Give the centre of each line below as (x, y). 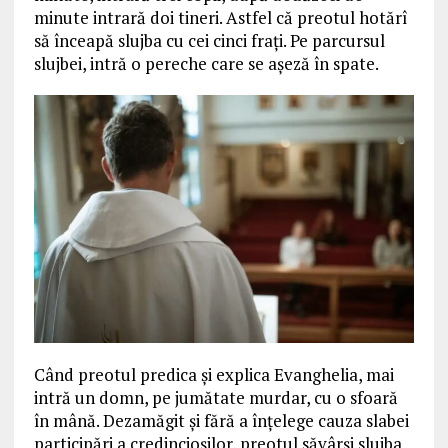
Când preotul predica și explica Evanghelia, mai (213, 374)
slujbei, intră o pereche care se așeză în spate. (206, 63)
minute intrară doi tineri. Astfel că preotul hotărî (220, 17)
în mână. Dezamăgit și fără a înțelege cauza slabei (221, 420)
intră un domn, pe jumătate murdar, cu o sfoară (215, 397)
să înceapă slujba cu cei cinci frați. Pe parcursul (209, 40)
